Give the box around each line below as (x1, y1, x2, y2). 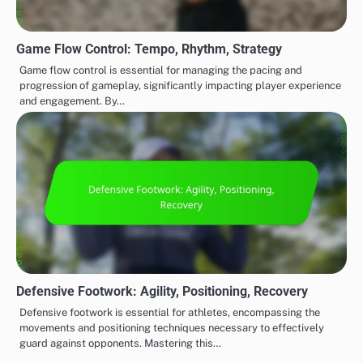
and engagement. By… (19, 95, 125, 108)
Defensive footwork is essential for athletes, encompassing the (19, 306, 320, 319)
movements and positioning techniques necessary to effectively (19, 322, 324, 335)
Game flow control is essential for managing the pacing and (19, 64, 302, 77)
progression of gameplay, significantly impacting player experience (19, 79, 341, 92)
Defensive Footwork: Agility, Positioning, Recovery (16, 284, 308, 300)
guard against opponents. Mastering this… (19, 337, 221, 350)
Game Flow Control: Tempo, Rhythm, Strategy (16, 41, 282, 58)
